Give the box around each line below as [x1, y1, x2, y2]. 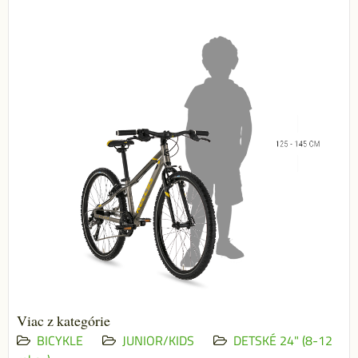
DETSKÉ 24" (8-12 [233, 331, 332, 351]
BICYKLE [37, 331, 83, 351]
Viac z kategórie [17, 311, 110, 331]
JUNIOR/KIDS [122, 331, 194, 351]
